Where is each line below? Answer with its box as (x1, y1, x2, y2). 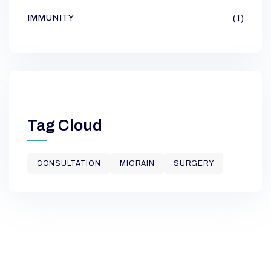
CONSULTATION (37, 159, 101, 168)
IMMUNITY (27, 13, 74, 23)
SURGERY (174, 159, 214, 168)
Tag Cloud (27, 117, 102, 134)
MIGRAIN (120, 159, 155, 168)
